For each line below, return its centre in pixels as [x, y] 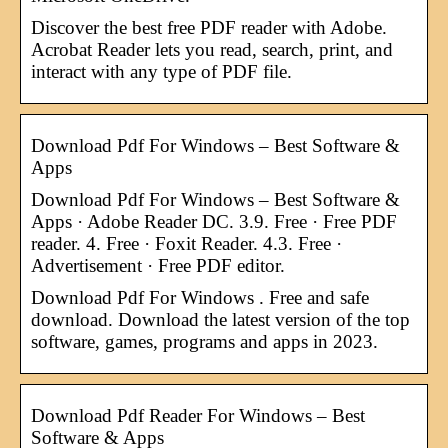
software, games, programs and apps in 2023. [204, 341]
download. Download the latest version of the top [220, 319]
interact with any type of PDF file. [161, 71]
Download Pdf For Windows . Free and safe [200, 297]
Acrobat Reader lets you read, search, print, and [212, 49]
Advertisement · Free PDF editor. [158, 265]
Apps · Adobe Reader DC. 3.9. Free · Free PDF [214, 221]
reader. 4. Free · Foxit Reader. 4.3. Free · [186, 243]
